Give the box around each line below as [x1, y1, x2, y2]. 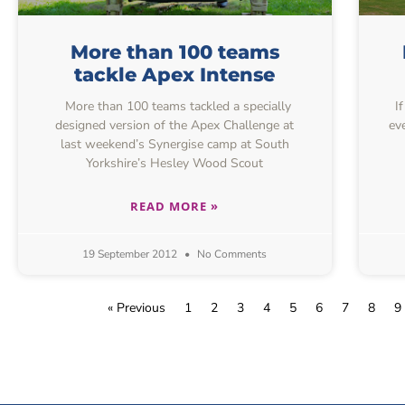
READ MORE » [130, 197, 220, 214]
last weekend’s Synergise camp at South [60, 135, 289, 153]
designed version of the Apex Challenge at [55, 116, 295, 134]
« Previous [107, 298, 165, 316]
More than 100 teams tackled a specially [58, 97, 292, 115]
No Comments [194, 246, 268, 261]
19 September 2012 [82, 246, 181, 261]
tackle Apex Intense [74, 62, 276, 86]
